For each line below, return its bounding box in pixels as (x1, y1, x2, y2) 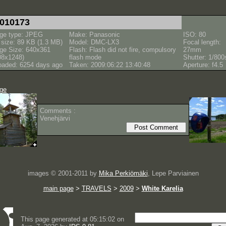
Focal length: (183, 38, 221, 46)
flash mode (69, 53, 101, 61)
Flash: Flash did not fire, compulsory (69, 46, 176, 53)
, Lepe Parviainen (147, 169, 199, 177)
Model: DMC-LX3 (69, 38, 119, 46)
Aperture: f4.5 (183, 61, 223, 69)
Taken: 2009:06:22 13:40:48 (69, 61, 150, 69)
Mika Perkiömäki (98, 169, 148, 177)
